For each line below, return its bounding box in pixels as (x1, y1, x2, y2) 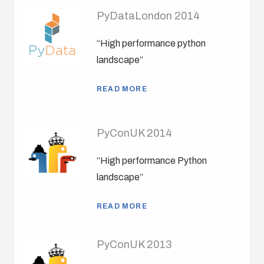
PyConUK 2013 (97, 239, 172, 251)
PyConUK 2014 (97, 127, 173, 140)
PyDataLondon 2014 (97, 10, 200, 22)
